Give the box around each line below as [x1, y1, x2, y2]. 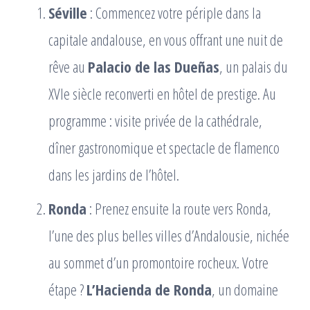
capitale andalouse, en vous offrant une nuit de [48, 28, 283, 50]
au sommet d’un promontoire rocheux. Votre [48, 251, 268, 273]
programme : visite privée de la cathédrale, [48, 109, 262, 131]
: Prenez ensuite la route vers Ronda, [86, 197, 271, 219]
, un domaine [212, 278, 278, 300]
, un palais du [219, 55, 288, 77]
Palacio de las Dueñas [88, 55, 219, 77]
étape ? [48, 278, 86, 300]
